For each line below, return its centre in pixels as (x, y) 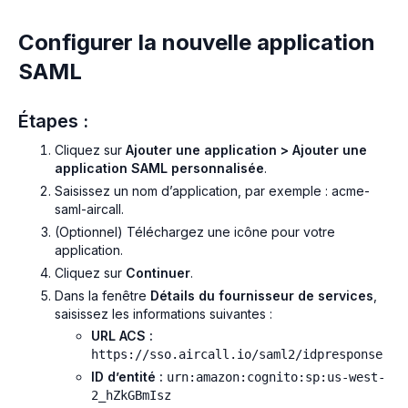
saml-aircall (88, 209)
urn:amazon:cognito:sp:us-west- (276, 377)
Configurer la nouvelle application (197, 43)
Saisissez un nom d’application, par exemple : (193, 191)
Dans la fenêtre (102, 295)
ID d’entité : (127, 377)
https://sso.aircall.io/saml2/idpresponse (237, 355)
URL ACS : (122, 336)
